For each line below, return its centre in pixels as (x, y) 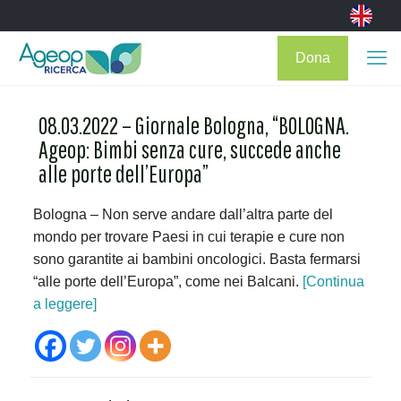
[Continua (333, 282)
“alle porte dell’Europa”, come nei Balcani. (167, 282)
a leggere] (64, 304)
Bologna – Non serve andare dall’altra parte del (183, 214)
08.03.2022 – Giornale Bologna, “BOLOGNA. (194, 125)
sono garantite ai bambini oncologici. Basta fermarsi (196, 259)
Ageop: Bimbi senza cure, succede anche (190, 149)
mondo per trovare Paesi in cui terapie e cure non (188, 237)
